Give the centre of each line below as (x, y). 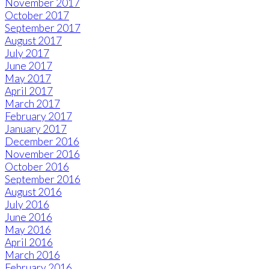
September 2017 (43, 28)
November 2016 (42, 154)
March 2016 (32, 255)
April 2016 (29, 243)
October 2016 (37, 167)
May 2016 (28, 230)
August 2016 (33, 192)
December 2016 (42, 142)
